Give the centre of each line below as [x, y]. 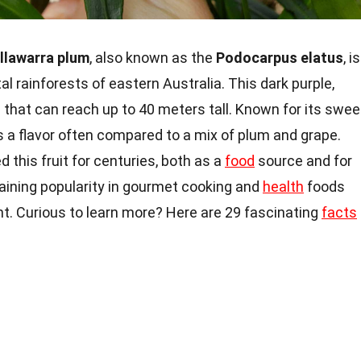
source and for [303, 161]
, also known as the [153, 58]
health [283, 187]
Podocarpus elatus [280, 58]
